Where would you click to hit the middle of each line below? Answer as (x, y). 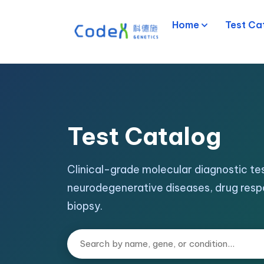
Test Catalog (144, 136)
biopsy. (85, 206)
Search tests (95, 236)
